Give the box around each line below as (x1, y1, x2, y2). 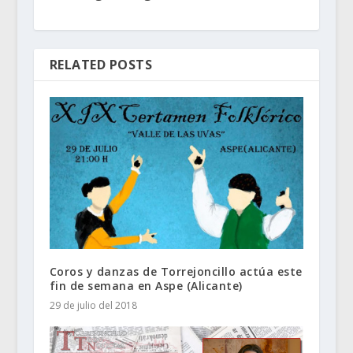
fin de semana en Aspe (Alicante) (49, 278, 243, 294)
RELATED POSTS (49, 55, 153, 73)
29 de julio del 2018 (49, 299, 137, 313)
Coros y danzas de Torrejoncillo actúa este (49, 264, 303, 280)
